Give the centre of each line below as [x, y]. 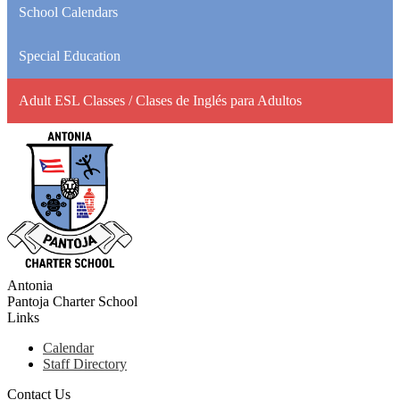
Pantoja [28, 302]
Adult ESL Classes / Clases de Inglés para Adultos [160, 100]
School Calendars [68, 12]
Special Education [69, 56]
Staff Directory [85, 364]
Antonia [30, 286]
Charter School [95, 302]
